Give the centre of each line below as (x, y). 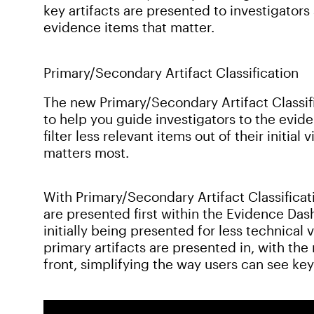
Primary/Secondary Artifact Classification (171, 72)
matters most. (86, 152)
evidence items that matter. (129, 27)
